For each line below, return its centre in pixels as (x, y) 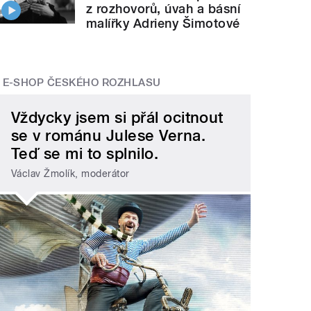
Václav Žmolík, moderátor (70, 173)
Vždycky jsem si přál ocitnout (117, 118)
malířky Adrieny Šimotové (163, 23)
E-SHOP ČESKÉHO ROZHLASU (82, 82)
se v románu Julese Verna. (109, 136)
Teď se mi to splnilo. (85, 154)
